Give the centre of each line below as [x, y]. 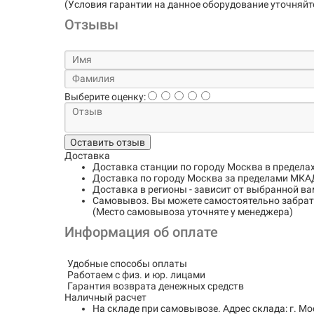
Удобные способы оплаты [127, 264]
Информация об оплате [141, 232]
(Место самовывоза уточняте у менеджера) [193, 212]
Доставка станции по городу [160, 167]
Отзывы [91, 25]
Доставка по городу [140, 178]
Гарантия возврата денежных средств [156, 286]
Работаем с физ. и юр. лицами [136, 275]
